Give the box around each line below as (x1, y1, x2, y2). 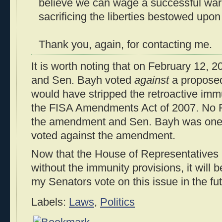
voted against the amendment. (31, 129, 175, 142)
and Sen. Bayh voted (31, 74, 134, 86)
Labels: (31, 196, 69, 208)
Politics (100, 196, 135, 208)
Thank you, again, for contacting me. (39, 39, 212, 51)
